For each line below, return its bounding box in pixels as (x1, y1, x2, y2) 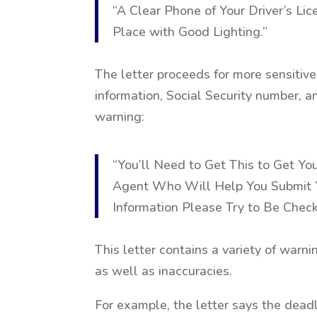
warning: (95, 108, 145, 125)
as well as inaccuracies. (95, 263, 233, 279)
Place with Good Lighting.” (113, 23, 268, 40)
